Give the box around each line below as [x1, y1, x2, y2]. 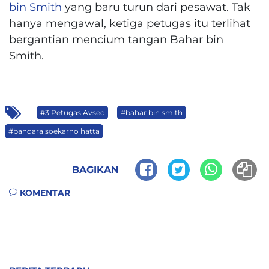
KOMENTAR [17, 187, 70, 199]
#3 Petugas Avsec [40, 108, 104, 118]
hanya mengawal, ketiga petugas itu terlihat [9, 16, 250, 30]
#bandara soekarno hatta [8, 127, 100, 136]
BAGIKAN [72, 163, 119, 175]
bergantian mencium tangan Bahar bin [9, 32, 223, 46]
